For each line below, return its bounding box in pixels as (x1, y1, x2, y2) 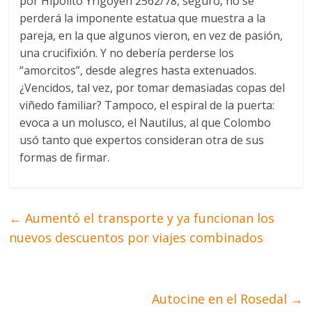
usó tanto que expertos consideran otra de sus (19, 132, 265, 148)
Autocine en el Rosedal (151, 290, 290, 308)
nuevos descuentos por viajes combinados (9, 229, 264, 247)
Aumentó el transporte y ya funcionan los (22, 210, 275, 227)
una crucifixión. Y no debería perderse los (19, 45, 235, 61)
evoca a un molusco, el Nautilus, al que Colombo (19, 115, 272, 131)
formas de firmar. (19, 150, 110, 166)
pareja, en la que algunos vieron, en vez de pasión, (19, 28, 283, 44)
